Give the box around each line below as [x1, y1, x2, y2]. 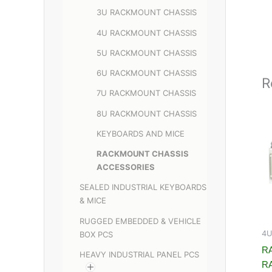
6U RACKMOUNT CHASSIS [97, 68, 197, 78]
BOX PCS [80, 229, 113, 239]
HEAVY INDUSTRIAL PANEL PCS [80, 249, 199, 259]
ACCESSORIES [97, 162, 155, 172]
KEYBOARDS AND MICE [97, 128, 185, 138]
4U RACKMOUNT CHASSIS [97, 27, 197, 38]
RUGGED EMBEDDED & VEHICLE [80, 216, 201, 226]
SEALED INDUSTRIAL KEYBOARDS [80, 182, 206, 192]
